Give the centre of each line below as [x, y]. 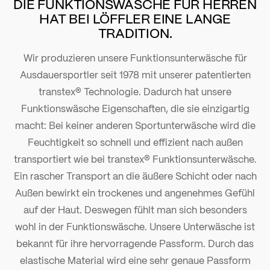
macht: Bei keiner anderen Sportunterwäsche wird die [135, 125]
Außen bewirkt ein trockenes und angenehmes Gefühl [135, 192]
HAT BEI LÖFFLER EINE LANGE [135, 18]
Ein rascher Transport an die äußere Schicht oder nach [135, 175]
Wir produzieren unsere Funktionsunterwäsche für [135, 57]
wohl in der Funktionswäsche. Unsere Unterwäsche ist [135, 226]
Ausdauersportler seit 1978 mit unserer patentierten [135, 74]
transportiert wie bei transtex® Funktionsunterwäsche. [135, 159]
